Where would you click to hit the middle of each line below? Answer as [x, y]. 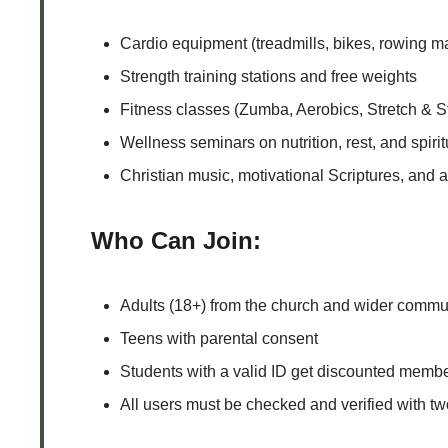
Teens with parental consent [219, 338]
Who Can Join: [172, 240]
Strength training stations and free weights [268, 76]
